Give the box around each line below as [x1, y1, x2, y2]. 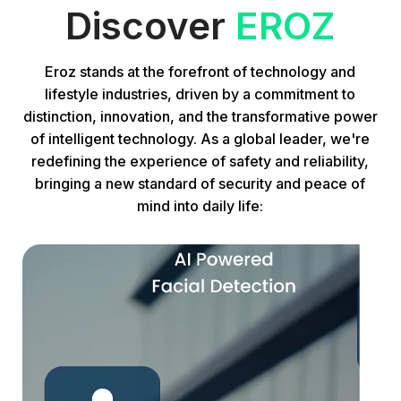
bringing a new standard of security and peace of [35, 175, 366, 193]
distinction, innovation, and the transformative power [22, 107, 378, 126]
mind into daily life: [137, 197, 264, 216]
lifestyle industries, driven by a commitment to [45, 85, 356, 104]
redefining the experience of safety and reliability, [31, 152, 370, 171]
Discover [65, 3, 236, 49]
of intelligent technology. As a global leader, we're [30, 130, 371, 149]
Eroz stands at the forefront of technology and [45, 63, 356, 81]
